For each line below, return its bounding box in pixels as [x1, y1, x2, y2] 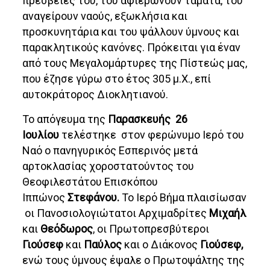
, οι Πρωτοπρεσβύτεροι [93, 222, 210, 236]
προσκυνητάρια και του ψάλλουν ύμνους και [22, 25, 240, 39]
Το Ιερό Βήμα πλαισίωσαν [122, 191, 247, 204]
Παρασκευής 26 [108, 113, 188, 126]
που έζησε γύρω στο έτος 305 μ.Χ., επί [22, 72, 212, 86]
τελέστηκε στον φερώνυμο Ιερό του [59, 128, 245, 142]
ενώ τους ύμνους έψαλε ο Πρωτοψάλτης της [22, 254, 245, 267]
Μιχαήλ [209, 207, 246, 220]
